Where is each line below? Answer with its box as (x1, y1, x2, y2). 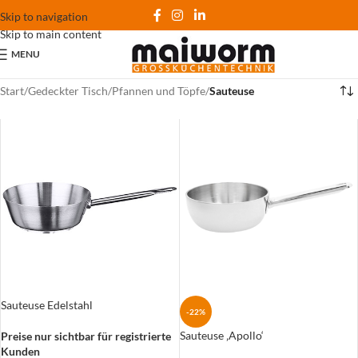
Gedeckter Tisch (28, 84, 108, 97)
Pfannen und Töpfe (112, 84, 205, 97)
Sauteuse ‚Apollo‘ (179, 328, 264, 343)
